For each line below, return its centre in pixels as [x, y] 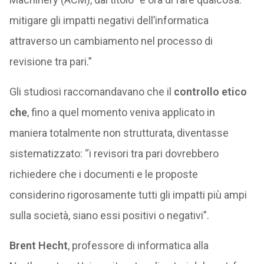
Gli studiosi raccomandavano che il [91, 92]
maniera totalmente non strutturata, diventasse [119, 133]
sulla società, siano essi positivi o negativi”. [109, 215]
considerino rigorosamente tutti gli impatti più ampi [128, 195]
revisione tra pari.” [50, 62]
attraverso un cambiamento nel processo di [111, 41]
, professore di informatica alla [138, 245]
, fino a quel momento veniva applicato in [121, 112]
